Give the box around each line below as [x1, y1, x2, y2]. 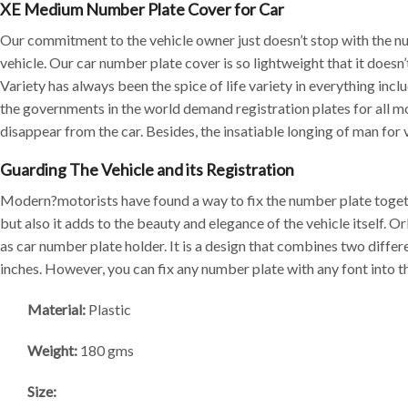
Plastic [86, 300, 131, 318]
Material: [27, 300, 86, 318]
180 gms [77, 341, 134, 359]
